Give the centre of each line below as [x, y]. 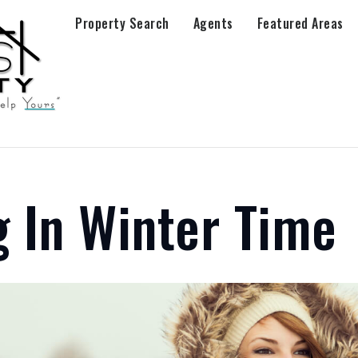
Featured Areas [300, 23]
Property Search [122, 23]
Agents [213, 23]
